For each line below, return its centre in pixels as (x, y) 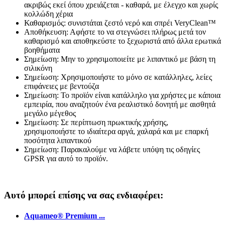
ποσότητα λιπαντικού (58, 141)
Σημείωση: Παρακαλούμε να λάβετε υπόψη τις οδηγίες (112, 150)
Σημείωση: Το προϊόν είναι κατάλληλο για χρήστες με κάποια (122, 95)
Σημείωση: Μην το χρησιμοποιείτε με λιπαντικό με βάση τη (120, 59)
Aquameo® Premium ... (65, 216)
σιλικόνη (38, 68)
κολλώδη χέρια (48, 14)
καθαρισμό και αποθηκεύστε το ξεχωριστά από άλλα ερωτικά (123, 41)
